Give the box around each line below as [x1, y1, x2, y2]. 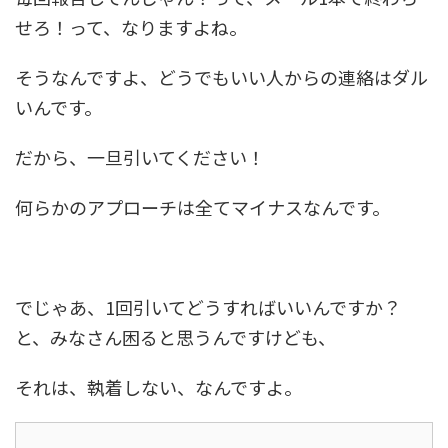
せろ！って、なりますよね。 [15, 13, 247, 40]
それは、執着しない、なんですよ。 [15, 373, 302, 400]
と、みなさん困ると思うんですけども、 [15, 323, 336, 350]
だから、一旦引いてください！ [15, 143, 265, 170]
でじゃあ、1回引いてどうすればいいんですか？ [15, 293, 401, 320]
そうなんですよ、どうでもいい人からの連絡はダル [15, 63, 428, 90]
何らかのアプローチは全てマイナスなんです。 [15, 193, 390, 220]
